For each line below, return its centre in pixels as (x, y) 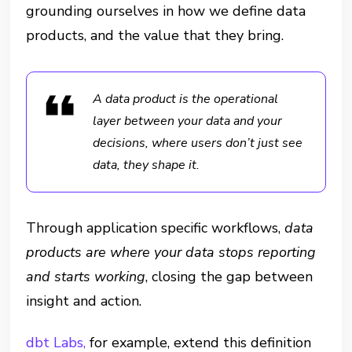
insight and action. (84, 301)
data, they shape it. (147, 165)
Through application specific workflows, (156, 228)
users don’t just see (247, 143)
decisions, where (141, 143)
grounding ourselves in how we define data (166, 11)
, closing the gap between (229, 277)
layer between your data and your (188, 121)
